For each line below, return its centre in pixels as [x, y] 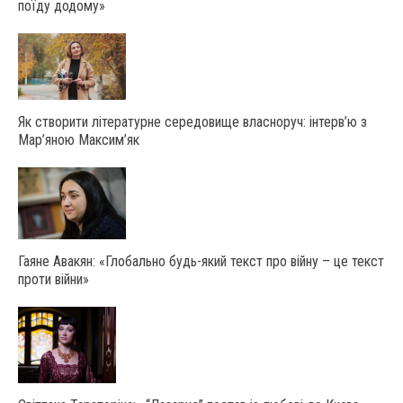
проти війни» [54, 280]
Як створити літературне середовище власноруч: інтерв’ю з [193, 122]
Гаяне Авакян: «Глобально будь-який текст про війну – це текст [201, 262]
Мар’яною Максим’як [79, 140]
